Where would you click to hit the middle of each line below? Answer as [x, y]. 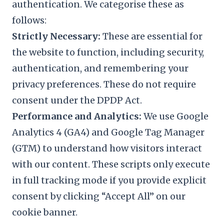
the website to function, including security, [108, 52]
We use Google [175, 116]
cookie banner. [45, 212]
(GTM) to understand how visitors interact [107, 148]
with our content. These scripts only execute [111, 164]
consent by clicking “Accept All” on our [99, 196]
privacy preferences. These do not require [104, 84]
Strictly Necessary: [56, 36]
